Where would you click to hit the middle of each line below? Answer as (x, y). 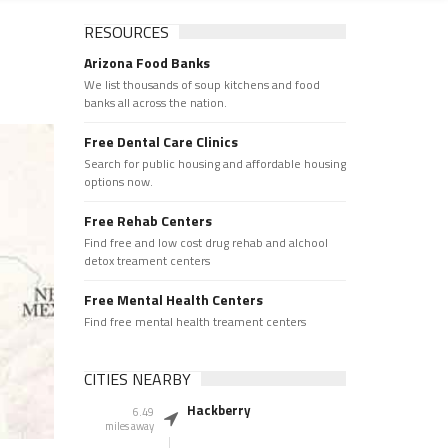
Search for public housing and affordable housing (214, 163)
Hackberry (218, 410)
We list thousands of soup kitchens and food (201, 84)
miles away (129, 426)
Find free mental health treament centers (194, 321)
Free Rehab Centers (147, 220)
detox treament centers (146, 260)
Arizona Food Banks (146, 62)
